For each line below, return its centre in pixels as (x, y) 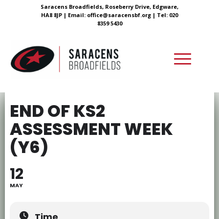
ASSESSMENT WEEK (91, 129)
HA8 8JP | (55, 15)
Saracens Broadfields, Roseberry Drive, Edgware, (109, 7)
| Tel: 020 (164, 15)
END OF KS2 (57, 111)
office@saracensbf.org (119, 15)
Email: (77, 15)
